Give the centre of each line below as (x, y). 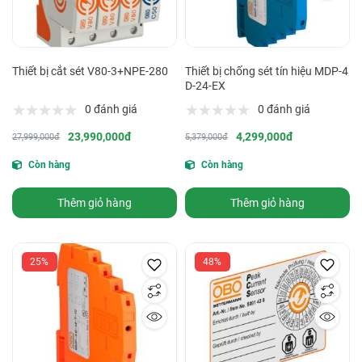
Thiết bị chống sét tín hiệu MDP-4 (267, 72)
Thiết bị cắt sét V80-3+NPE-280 (90, 72)
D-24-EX (205, 86)
